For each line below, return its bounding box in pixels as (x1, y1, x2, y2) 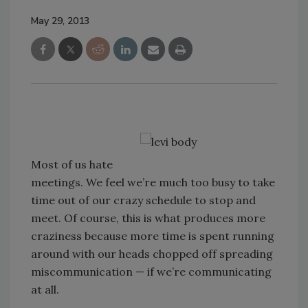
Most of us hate (31, 157, 113, 171)
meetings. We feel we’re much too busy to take (31, 175, 275, 189)
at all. (31, 283, 59, 296)
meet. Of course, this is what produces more (31, 211, 265, 225)
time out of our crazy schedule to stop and (31, 193, 256, 207)
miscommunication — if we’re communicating (31, 265, 272, 278)
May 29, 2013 (31, 14, 89, 27)
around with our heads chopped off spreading (31, 247, 273, 261)
